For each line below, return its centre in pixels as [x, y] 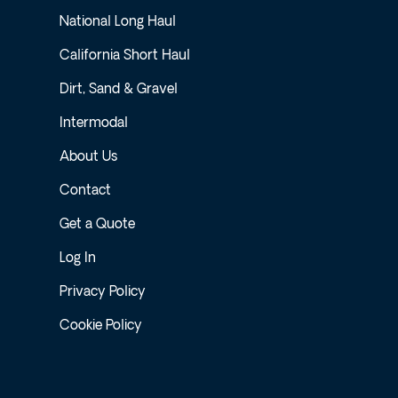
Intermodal [94, 123]
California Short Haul [125, 56]
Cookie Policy [101, 326]
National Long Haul [118, 22]
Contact [86, 191]
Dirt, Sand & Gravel [119, 90]
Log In [78, 259]
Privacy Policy [103, 292]
